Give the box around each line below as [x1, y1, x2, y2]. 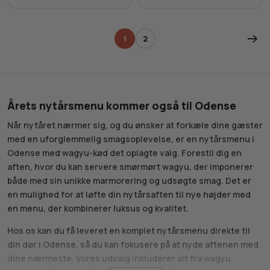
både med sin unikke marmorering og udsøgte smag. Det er [7, 175, 251, 187]
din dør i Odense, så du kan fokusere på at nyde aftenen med [7, 239, 259, 251]
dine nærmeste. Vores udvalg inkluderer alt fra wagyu [7, 253, 231, 265]
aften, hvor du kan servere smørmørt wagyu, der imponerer [7, 161, 253, 173]
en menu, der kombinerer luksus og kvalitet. [7, 202, 189, 215]
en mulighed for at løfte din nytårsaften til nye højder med [7, 189, 251, 201]
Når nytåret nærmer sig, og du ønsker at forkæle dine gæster [7, 119, 263, 131]
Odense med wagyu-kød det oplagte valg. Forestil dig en [7, 147, 242, 159]
